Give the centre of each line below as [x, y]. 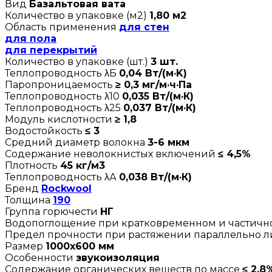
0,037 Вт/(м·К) [160, 107]
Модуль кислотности [60, 119]
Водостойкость [45, 131]
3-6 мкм [168, 142]
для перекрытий [51, 50]
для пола [31, 38]
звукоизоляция [118, 257]
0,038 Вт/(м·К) [155, 177]
